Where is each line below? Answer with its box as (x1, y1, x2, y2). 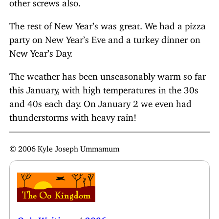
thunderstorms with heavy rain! (9, 111, 136, 119)
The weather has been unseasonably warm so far (9, 70, 206, 78)
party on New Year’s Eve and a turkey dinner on (9, 33, 200, 41)
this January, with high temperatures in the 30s (9, 84, 198, 91)
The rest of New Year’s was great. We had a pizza (9, 20, 206, 27)
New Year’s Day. (9, 47, 72, 55)
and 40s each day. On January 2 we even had (9, 97, 192, 105)
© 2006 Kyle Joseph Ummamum (9, 143, 119, 150)
